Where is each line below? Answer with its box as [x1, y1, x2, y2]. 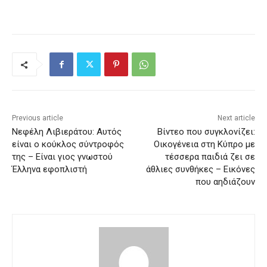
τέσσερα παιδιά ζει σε [164, 151, 255, 163]
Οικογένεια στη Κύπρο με [153, 139, 255, 150]
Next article [217, 114, 255, 123]
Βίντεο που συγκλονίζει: [157, 126, 255, 138]
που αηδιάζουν [195, 176, 255, 188]
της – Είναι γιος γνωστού [12, 151, 113, 163]
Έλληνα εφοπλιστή [12, 164, 87, 175]
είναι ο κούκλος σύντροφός [12, 139, 124, 150]
